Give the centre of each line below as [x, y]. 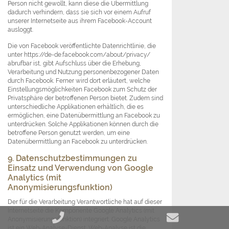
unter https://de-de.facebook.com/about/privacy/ [79, 55]
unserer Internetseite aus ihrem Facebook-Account [80, 21]
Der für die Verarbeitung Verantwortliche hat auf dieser [85, 202]
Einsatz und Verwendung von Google [81, 168]
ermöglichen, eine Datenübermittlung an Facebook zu [84, 116]
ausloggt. [20, 30]
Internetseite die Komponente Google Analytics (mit [81, 211]
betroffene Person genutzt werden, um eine [69, 133]
